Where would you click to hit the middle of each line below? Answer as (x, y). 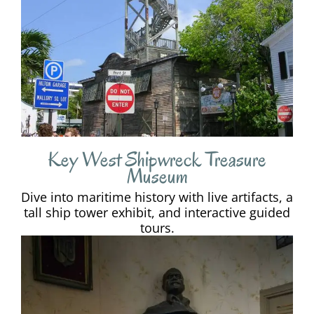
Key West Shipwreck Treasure (157, 160)
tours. (157, 228)
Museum (157, 177)
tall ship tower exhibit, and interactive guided (157, 213)
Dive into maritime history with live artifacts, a (157, 197)
